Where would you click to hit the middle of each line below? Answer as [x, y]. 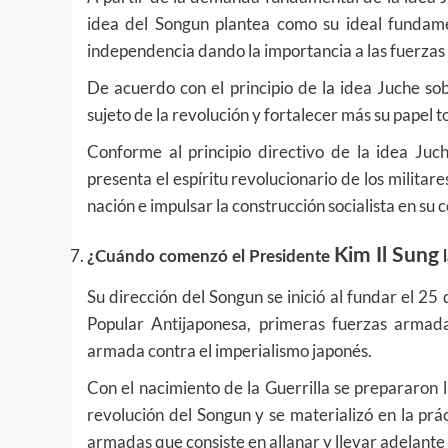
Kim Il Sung [386, 255]
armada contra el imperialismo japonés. [229, 350]
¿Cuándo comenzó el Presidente [210, 256]
